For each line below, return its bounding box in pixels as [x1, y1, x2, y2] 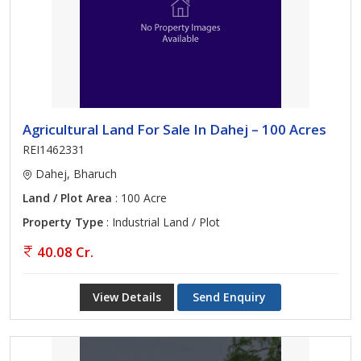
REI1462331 [23, 142, 85, 157]
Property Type [23, 214, 103, 230]
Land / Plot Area [23, 190, 112, 205]
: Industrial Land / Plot [103, 214, 220, 230]
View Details [93, 289, 161, 305]
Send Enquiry [193, 289, 266, 305]
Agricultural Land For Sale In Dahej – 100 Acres [23, 120, 326, 139]
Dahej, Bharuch [32, 166, 117, 181]
